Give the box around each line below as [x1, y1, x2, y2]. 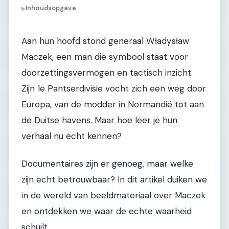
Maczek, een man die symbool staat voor [21, 51, 188, 63]
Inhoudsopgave [26, 4, 76, 13]
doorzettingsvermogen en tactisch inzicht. [21, 67, 193, 79]
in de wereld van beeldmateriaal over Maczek [21, 189, 205, 201]
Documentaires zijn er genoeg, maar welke [21, 157, 193, 169]
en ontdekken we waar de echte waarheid [21, 205, 192, 217]
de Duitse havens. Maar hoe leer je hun [21, 114, 177, 126]
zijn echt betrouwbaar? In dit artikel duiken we [21, 173, 207, 185]
